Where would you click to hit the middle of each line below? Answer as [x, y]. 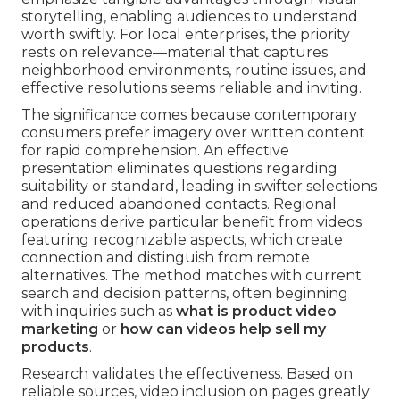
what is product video [256, 312]
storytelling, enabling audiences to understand [190, 17]
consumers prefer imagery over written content [193, 133]
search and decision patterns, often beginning [185, 294]
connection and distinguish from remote [166, 258]
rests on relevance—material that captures [175, 53]
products [55, 347]
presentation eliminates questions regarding [179, 169]
